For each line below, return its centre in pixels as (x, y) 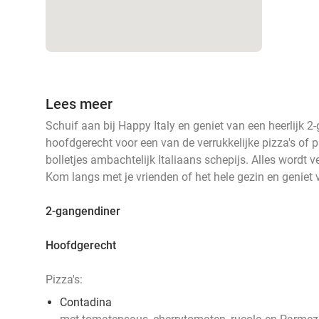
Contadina (86, 302)
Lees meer (79, 104)
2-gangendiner (83, 211)
